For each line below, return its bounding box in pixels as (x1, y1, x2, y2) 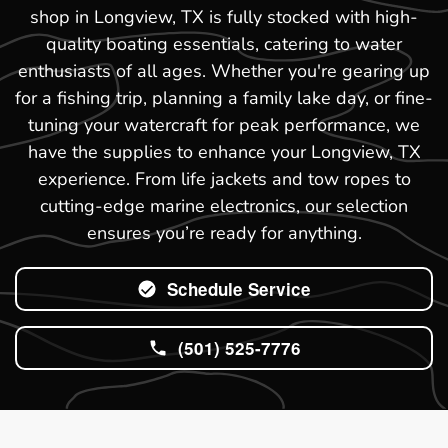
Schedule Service (167, 276, 311, 301)
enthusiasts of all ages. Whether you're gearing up (18, 58, 430, 83)
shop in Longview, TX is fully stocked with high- (30, 4, 418, 29)
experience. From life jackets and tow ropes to (37, 166, 411, 191)
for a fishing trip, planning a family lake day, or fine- (15, 85, 433, 110)
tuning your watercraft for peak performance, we (28, 112, 420, 137)
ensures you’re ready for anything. (86, 220, 362, 245)
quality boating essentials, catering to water (46, 31, 402, 56)
